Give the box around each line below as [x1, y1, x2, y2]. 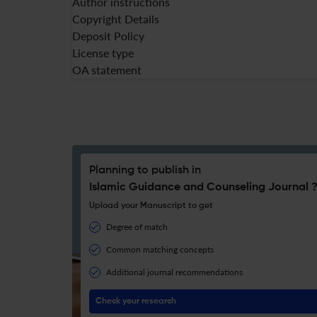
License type [72, 46, 134, 59]
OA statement [72, 63, 142, 76]
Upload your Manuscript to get [89, 202, 213, 210]
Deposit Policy [72, 29, 144, 42]
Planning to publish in [89, 165, 201, 176]
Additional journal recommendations [106, 267, 243, 277]
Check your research [96, 297, 176, 306]
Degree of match [106, 221, 168, 232]
